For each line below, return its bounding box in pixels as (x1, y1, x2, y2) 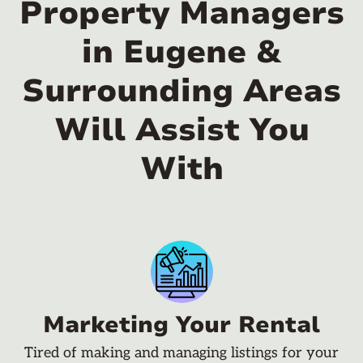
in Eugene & (82, 31, 281, 75)
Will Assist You (53, 109, 310, 152)
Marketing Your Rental (43, 310, 320, 341)
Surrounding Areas (22, 70, 341, 113)
